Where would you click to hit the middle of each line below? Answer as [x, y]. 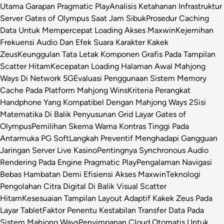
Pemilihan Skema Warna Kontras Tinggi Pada [110, 126]
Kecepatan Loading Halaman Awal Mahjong [128, 66]
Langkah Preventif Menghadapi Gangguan [143, 138]
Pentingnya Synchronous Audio [153, 150]
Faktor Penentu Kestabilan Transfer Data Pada [123, 210]
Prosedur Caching [177, 18]
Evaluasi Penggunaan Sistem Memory [140, 78]
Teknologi [183, 174]
